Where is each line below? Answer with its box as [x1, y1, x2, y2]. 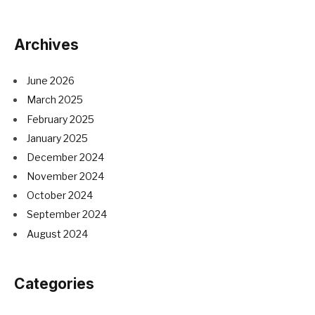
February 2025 [27, 112, 94, 125]
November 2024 [27, 170, 104, 183]
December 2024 [27, 150, 104, 163]
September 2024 [27, 208, 107, 221]
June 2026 [27, 75, 75, 87]
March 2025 [27, 94, 83, 106]
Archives [14, 36, 79, 54]
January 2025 [27, 131, 88, 144]
